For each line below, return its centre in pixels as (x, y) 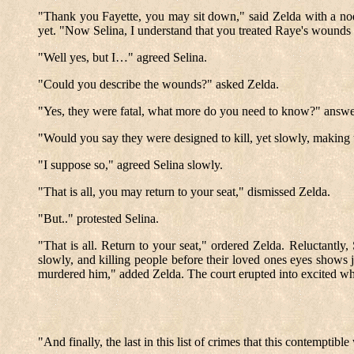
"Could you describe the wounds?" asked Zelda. (158, 84)
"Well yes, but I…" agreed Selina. (122, 57)
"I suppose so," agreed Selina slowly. (130, 165)
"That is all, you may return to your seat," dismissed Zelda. (184, 192)
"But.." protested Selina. (98, 218)
